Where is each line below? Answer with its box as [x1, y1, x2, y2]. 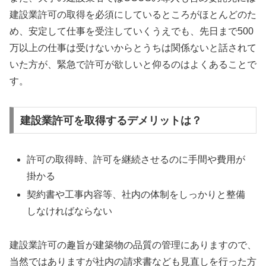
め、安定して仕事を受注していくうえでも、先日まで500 [9, 26, 254, 36]
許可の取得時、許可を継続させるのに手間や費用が [27, 154, 246, 164]
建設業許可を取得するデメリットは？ [20, 114, 202, 126]
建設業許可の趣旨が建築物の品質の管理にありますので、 [9, 239, 256, 250]
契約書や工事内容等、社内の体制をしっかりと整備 [27, 189, 246, 199]
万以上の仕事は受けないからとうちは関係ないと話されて [9, 43, 256, 53]
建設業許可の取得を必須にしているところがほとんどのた [9, 9, 256, 20]
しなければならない [27, 205, 113, 216]
